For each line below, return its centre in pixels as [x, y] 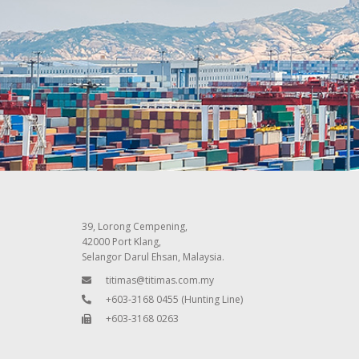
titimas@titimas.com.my [160, 280]
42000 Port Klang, [121, 242]
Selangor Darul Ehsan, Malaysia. [153, 257]
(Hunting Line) [211, 299]
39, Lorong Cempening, [135, 226]
